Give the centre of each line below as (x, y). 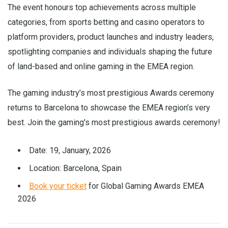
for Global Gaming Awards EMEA (145, 186)
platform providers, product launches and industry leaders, (111, 37)
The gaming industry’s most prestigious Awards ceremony (111, 93)
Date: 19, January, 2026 (70, 150)
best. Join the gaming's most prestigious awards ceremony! (114, 122)
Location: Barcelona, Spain (75, 168)
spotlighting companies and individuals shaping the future (110, 52)
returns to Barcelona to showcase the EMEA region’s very (109, 108)
